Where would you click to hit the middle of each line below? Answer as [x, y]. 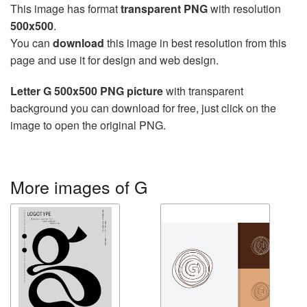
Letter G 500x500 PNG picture [87, 91]
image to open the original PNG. [88, 125]
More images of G [79, 186]
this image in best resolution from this [195, 43]
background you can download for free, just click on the [143, 108]
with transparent [203, 91]
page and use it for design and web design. [114, 60]
